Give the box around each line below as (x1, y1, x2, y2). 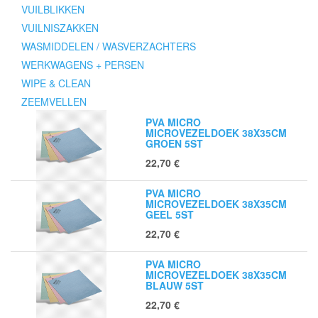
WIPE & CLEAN (21, 76, 91, 90)
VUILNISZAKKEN (21, 21, 99, 35)
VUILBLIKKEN (21, 2, 84, 16)
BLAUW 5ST (146, 278, 204, 292)
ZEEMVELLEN (21, 94, 87, 109)
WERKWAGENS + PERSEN (21, 57, 144, 72)
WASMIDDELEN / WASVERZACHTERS (21, 39, 196, 53)
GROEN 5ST (146, 136, 203, 150)
